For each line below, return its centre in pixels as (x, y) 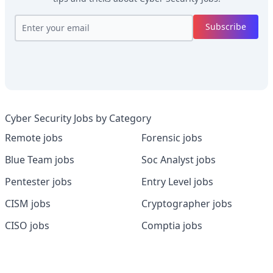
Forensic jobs (172, 138)
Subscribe (226, 27)
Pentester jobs (38, 182)
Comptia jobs (172, 225)
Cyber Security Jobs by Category (78, 118)
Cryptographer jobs (187, 204)
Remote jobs (34, 138)
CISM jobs (28, 204)
